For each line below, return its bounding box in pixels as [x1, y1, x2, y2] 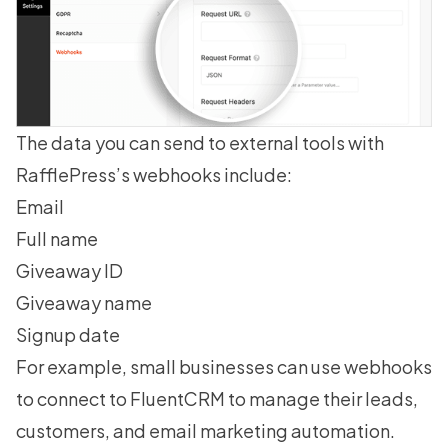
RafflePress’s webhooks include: [16, 163, 292, 187]
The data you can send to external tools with [16, 131, 384, 155]
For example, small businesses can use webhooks [16, 355, 432, 379]
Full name [16, 227, 98, 251]
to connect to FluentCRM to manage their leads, [16, 387, 418, 411]
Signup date [16, 323, 120, 347]
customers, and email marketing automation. [16, 419, 395, 443]
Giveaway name [16, 291, 152, 315]
